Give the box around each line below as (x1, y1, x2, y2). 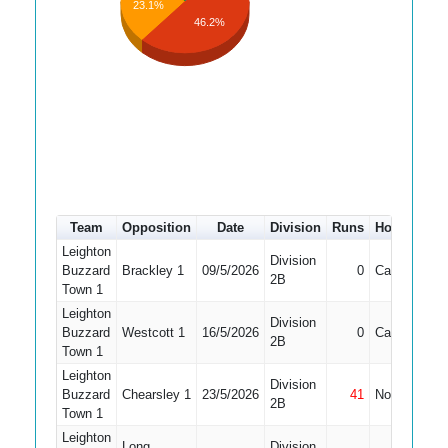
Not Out (374, 387, 420, 402)
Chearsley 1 (121, 387, 191, 402)
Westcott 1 (121, 325, 185, 340)
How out (375, 220, 426, 235)
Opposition (122, 220, 191, 235)
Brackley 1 (121, 263, 184, 278)
